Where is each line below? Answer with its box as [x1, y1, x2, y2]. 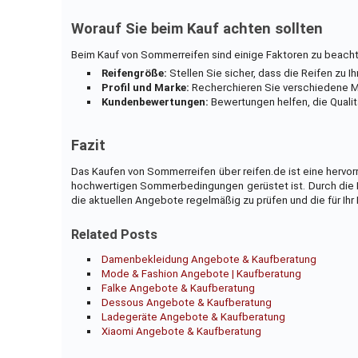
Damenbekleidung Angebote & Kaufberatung [101, 253, 317, 265]
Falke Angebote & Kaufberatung [101, 281, 256, 294]
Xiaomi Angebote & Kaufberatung [101, 324, 262, 337]
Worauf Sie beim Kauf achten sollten [70, 19, 323, 38]
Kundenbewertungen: [101, 95, 209, 108]
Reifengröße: [101, 66, 168, 79]
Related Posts [70, 226, 157, 242]
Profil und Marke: [101, 81, 190, 93]
